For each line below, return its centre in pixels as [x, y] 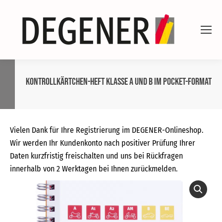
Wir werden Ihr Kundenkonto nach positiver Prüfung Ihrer [103, 143]
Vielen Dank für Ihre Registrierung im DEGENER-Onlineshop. [107, 130]
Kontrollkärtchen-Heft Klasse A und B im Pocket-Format [118, 82]
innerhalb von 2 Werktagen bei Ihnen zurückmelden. [94, 169]
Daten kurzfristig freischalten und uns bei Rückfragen [96, 156]
